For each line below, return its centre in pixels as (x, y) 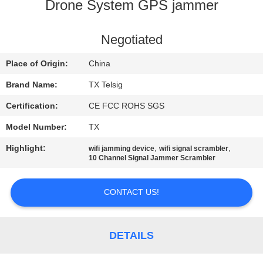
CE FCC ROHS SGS (127, 106)
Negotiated (131, 40)
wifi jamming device (122, 149)
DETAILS (131, 235)
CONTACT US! (131, 192)
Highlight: (26, 148)
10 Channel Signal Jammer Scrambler (152, 158)
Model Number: (37, 127)
